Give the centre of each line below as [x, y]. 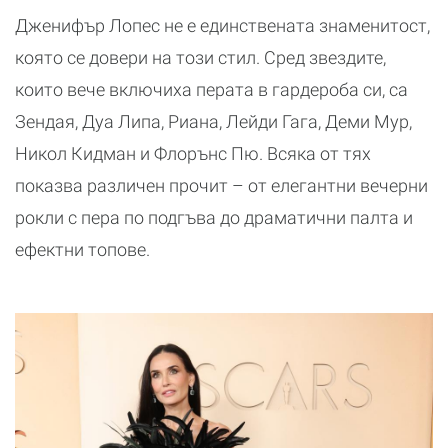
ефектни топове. [82, 249]
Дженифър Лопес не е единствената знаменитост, [222, 25]
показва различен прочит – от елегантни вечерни [221, 185]
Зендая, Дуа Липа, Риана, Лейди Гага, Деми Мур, [213, 121]
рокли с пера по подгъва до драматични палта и [214, 217]
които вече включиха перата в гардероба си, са [211, 89]
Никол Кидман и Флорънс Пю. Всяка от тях [193, 153]
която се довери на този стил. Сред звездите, [200, 57]
